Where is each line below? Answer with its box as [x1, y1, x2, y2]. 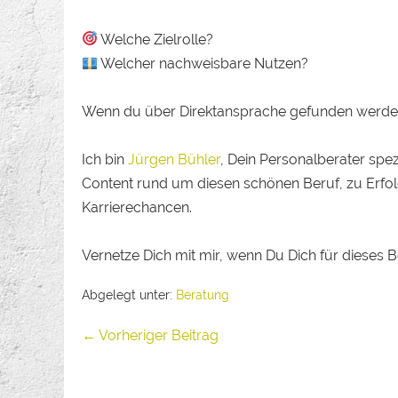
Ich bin [82, 150, 128, 168]
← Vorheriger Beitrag [82, 326, 219, 344]
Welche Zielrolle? [98, 30, 214, 48]
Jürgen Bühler [128, 150, 220, 168]
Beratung [176, 287, 229, 302]
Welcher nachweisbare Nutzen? [98, 54, 309, 72]
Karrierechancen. [82, 198, 192, 216]
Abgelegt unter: [82, 287, 172, 302]
